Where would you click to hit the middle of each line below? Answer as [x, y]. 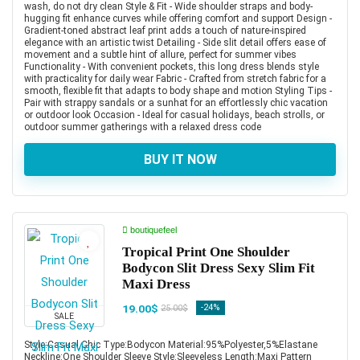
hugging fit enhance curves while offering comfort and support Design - [178, 18]
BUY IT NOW [180, 159]
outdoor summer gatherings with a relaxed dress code [143, 127]
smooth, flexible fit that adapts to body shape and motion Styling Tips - [178, 90]
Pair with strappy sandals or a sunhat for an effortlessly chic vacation [176, 102]
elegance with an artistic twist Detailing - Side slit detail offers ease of [175, 42]
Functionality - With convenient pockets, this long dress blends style [172, 66]
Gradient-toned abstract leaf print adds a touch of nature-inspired [165, 30]
